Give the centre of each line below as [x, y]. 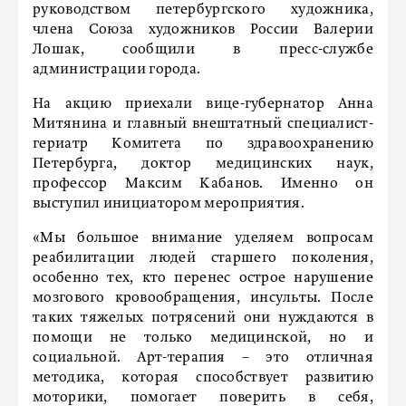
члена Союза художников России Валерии [203, 30]
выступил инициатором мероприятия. [170, 204]
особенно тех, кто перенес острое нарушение [203, 278]
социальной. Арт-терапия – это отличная [203, 358]
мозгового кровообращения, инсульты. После [203, 298]
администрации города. [118, 70]
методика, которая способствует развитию [203, 378]
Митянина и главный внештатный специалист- [203, 124]
